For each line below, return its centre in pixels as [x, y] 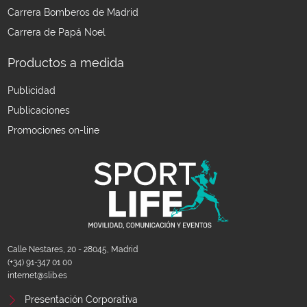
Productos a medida [65, 63]
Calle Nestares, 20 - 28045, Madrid [72, 250]
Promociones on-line [53, 130]
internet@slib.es [37, 276]
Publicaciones [38, 110]
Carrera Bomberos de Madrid [73, 12]
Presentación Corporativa [81, 300]
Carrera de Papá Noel [56, 32]
